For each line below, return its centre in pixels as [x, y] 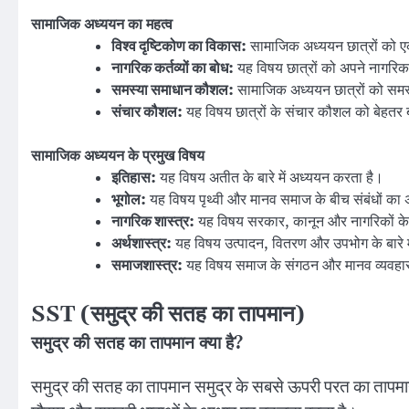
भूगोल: [129, 200]
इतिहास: [134, 178]
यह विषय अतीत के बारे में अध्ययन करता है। [270, 178]
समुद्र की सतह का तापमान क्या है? [137, 344]
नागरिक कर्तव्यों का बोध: [173, 69]
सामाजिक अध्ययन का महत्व [102, 25]
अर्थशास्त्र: [142, 244]
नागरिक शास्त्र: [153, 222]
